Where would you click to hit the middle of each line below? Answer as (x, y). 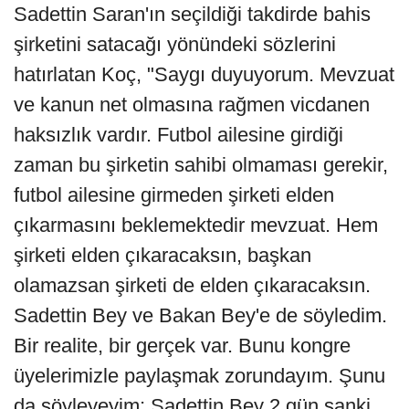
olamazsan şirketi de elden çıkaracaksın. (192, 285)
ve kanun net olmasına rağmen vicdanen (192, 104)
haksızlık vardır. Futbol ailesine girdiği (178, 134)
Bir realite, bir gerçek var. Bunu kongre (182, 345)
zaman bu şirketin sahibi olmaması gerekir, (201, 164)
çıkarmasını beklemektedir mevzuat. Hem (196, 225)
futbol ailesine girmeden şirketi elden (174, 194)
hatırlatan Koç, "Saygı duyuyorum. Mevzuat (204, 74)
